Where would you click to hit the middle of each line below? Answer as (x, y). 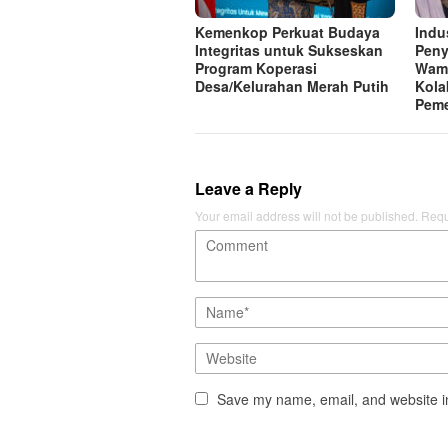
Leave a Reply (248, 188)
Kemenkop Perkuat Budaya (287, 31)
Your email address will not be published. (306, 215)
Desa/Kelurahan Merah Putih (292, 85)
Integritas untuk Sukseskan (289, 49)
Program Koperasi (256, 67)
